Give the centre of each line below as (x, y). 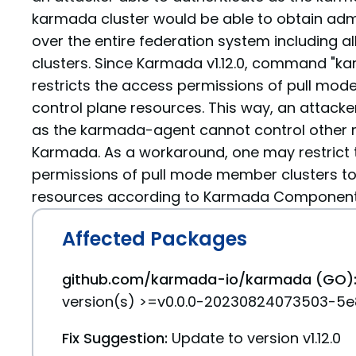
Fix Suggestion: (115, 338)
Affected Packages (155, 239)
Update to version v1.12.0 (256, 338)
